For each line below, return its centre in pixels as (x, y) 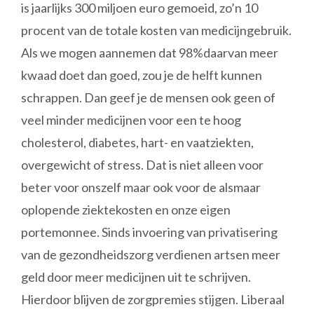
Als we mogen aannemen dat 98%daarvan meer (150, 53)
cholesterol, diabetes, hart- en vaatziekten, (137, 142)
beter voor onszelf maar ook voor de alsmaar (141, 187)
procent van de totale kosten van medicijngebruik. (156, 30)
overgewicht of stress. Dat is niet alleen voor (142, 165)
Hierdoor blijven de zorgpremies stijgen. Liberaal (153, 299)
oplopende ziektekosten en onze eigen (126, 210)
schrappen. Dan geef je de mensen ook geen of (148, 97)
